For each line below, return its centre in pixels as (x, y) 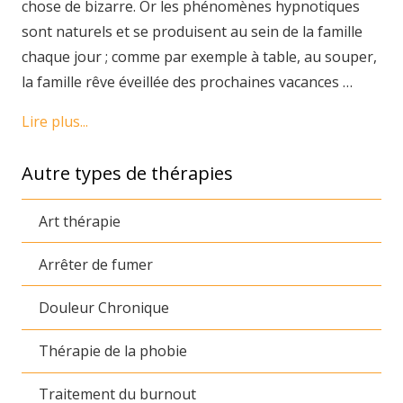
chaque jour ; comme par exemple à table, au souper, (199, 57)
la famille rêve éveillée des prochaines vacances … (187, 82)
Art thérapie (80, 221)
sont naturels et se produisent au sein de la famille (192, 31)
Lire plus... (55, 121)
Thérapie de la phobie (113, 351)
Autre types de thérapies (127, 173)
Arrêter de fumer (96, 264)
